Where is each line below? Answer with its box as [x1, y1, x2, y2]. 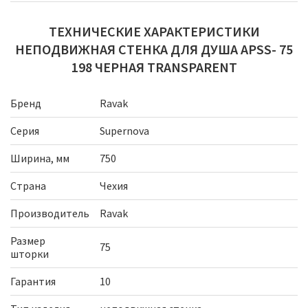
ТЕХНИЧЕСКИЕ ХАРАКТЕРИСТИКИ [48, 22, 260, 40]
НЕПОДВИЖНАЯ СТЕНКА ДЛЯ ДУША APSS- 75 [15, 40, 293, 58]
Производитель [10, 206, 89, 220]
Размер [10, 233, 45, 247]
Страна [10, 178, 46, 192]
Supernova [100, 123, 149, 137]
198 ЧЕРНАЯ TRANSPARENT [71, 58, 237, 76]
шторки [10, 246, 49, 261]
